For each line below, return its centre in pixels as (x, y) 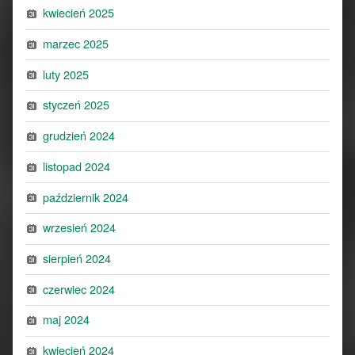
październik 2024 (86, 197)
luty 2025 (66, 74)
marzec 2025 (76, 44)
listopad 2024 (77, 166)
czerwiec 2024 (79, 288)
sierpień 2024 (77, 258)
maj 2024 (67, 319)
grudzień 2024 (79, 136)
